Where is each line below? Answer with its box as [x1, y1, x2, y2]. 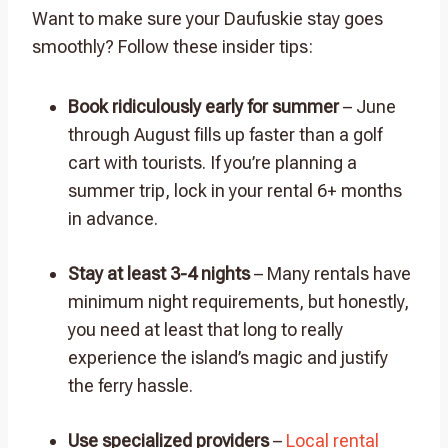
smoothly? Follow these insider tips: [32, 35, 313, 57]
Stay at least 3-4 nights [68, 262, 250, 284]
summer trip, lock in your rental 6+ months [68, 179, 402, 201]
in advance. [68, 207, 158, 229]
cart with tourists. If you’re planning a [68, 151, 357, 173]
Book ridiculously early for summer [68, 95, 339, 117]
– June [339, 95, 396, 117]
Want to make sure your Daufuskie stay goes [32, 7, 383, 29]
